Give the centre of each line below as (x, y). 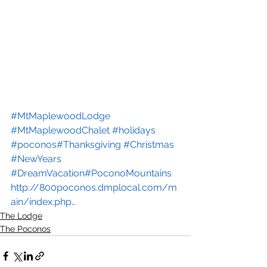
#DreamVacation (48, 173)
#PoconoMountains (128, 173)
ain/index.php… (43, 202)
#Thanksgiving (89, 145)
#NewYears (36, 159)
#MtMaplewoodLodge (60, 116)
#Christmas (149, 145)
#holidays (134, 131)
